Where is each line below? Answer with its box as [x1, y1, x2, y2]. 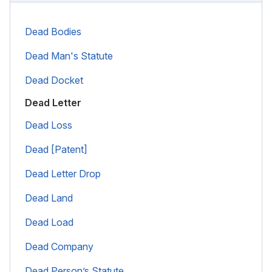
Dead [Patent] [25, 143, 87, 155]
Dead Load [25, 216, 73, 228]
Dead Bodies [25, 25, 81, 38]
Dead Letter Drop [25, 167, 101, 180]
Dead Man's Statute [25, 49, 113, 62]
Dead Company [25, 240, 93, 253]
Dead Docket [25, 73, 83, 86]
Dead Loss [25, 118, 72, 131]
